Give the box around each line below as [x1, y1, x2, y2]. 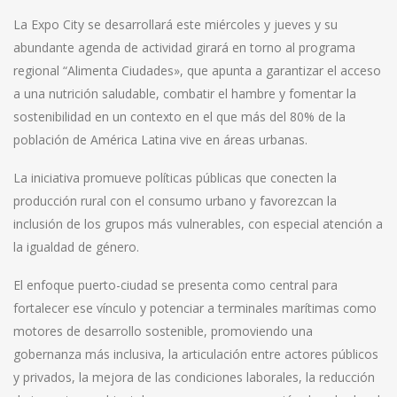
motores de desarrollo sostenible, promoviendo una [13, 322, 313, 339]
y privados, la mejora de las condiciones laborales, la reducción [13, 368, 375, 385]
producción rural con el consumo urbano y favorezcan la [13, 191, 337, 209]
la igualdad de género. [13, 237, 139, 255]
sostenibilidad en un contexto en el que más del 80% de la [13, 107, 346, 125]
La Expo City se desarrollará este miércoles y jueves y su [13, 15, 338, 33]
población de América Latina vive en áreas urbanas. [13, 130, 307, 148]
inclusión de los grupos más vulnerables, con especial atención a [13, 214, 383, 232]
